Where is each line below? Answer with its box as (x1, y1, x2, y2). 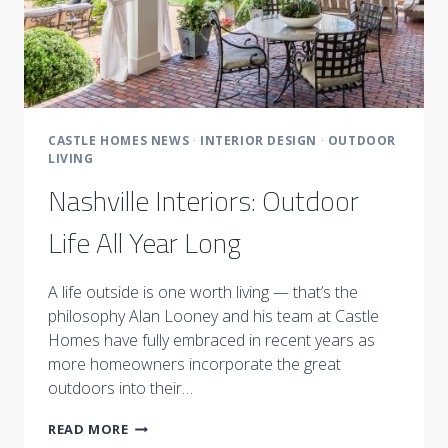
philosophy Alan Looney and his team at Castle (48, 305, 379, 328)
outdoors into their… (48, 377, 193, 400)
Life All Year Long (48, 221, 241, 265)
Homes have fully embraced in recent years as (48, 329, 375, 352)
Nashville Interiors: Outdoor (48, 179, 359, 223)
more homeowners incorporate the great (48, 353, 341, 376)
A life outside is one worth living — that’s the (48, 281, 358, 304)
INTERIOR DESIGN (200, 132, 318, 150)
